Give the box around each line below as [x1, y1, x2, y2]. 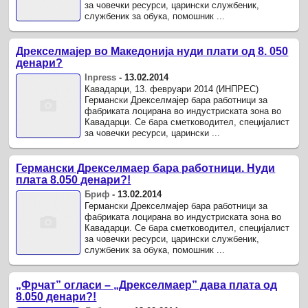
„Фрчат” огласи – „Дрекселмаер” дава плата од [16, 279, 278, 291]
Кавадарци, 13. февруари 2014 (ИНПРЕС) [85, 84, 259, 95]
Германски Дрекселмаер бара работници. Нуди [16, 162, 276, 175]
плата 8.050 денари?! [16, 174, 131, 186]
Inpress [85, 72, 117, 83]
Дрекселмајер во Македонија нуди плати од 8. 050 [16, 45, 289, 58]
